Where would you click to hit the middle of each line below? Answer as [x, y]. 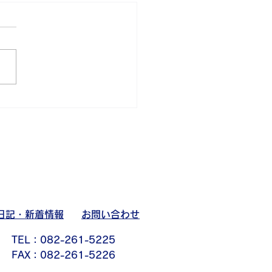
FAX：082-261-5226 [63, 255]
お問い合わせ [110, 215]
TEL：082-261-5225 [63, 240]
